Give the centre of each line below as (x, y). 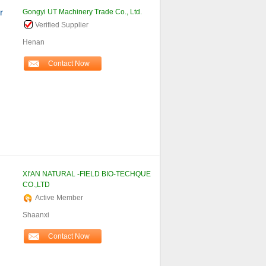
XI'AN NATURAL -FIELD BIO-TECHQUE (86, 174)
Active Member (59, 198)
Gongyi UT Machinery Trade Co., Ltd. (82, 12)
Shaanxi (36, 215)
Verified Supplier (61, 25)
